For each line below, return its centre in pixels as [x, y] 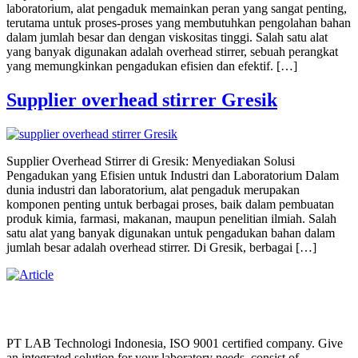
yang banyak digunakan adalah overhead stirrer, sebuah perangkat [172, 51]
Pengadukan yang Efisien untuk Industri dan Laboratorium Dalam [173, 175]
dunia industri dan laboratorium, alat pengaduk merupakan [153, 189]
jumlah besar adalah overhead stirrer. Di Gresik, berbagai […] [161, 247]
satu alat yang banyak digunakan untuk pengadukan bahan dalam [171, 233]
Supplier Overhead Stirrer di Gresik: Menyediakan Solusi [151, 161]
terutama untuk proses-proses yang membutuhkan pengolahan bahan [179, 22]
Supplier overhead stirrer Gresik [142, 99]
